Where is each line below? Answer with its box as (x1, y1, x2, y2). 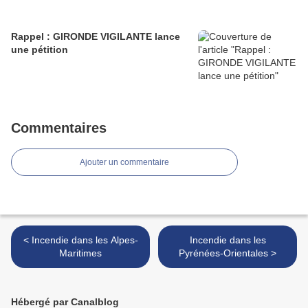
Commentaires (11, 120, 107, 136)
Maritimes (59, 247, 102, 259)
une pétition (11, 44, 68, 56)
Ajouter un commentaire (80, 157, 169, 168)
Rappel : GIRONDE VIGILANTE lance (11, 31, 180, 43)
